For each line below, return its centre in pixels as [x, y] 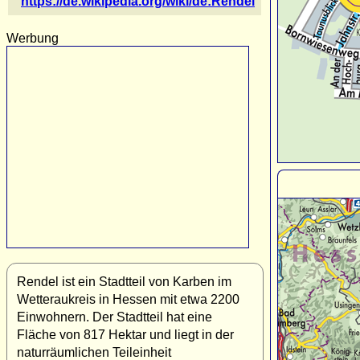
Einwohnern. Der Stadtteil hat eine [115, 317]
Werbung [33, 38]
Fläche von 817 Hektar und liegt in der [125, 334]
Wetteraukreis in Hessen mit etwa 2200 [128, 299]
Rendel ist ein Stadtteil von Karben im [124, 281]
